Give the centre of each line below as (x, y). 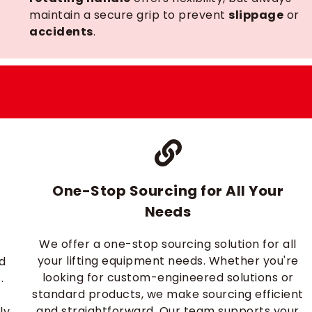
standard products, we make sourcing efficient (168, 294)
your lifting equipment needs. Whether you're (168, 261)
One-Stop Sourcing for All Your (168, 191)
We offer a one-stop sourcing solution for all (168, 244)
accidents (61, 32)
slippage (256, 15)
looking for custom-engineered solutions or (168, 278)
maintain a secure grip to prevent (129, 15)
